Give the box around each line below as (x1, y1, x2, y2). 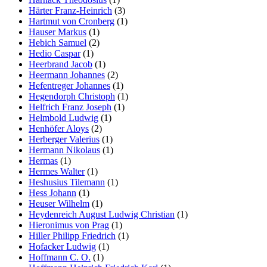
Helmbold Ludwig (29, 112, 98, 123)
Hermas (29, 155, 58, 166)
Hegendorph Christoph (29, 91, 115, 101)
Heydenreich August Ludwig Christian (29, 209, 175, 219)
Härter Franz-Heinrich (29, 5, 112, 15)
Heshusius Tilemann (29, 176, 105, 187)
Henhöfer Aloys (29, 123, 89, 133)
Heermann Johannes (29, 69, 105, 80)
